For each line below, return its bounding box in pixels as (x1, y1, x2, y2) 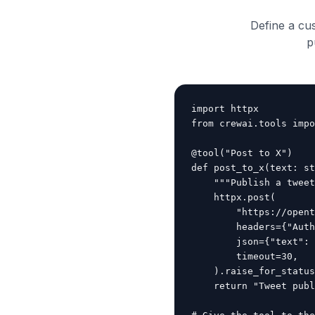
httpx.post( (191, 192, 276, 202)
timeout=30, (191, 251, 298, 262)
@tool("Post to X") (191, 148, 292, 158)
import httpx (191, 103, 259, 114)
